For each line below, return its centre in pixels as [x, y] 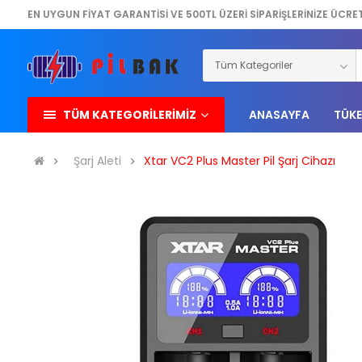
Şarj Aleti [97, 161]
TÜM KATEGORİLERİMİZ [129, 115]
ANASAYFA [280, 115]
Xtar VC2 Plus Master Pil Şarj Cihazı [239, 161]
